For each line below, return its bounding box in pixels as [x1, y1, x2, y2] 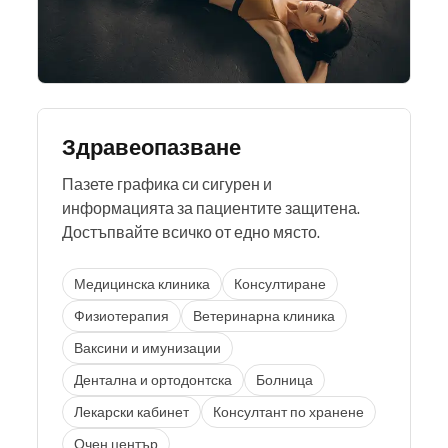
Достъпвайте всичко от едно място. [62, 222, 320, 243]
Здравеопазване [62, 133, 241, 161]
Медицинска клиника [74, 274, 210, 293]
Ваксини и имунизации [74, 338, 221, 357]
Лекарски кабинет [74, 402, 189, 421]
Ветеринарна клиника [193, 306, 335, 325]
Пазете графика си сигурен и [62, 174, 272, 195]
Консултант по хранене [213, 402, 364, 421]
